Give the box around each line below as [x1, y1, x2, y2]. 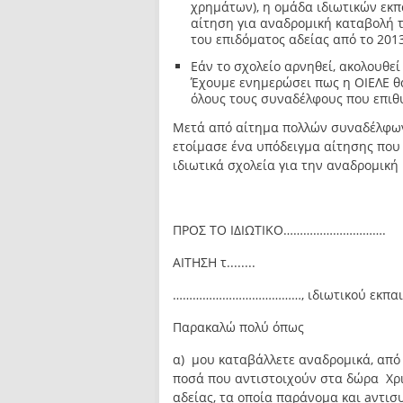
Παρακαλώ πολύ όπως [173, 318, 304, 336]
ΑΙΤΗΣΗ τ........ [173, 254, 255, 271]
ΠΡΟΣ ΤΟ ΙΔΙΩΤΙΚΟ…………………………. [173, 221, 386, 238]
